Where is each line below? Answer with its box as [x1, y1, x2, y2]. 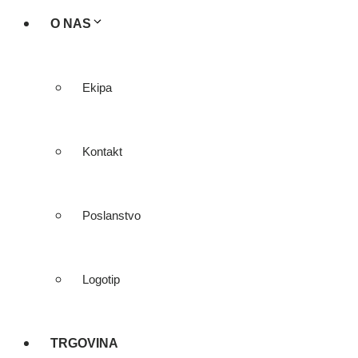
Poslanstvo [82, 209, 141, 222]
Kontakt [82, 145, 122, 158]
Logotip [82, 272, 120, 286]
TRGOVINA [50, 336, 118, 350]
